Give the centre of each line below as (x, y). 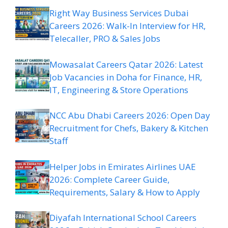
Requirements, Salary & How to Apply (125, 192)
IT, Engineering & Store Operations (119, 90)
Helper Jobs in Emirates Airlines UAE (123, 166)
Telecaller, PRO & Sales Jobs (105, 39)
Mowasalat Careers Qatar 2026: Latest (126, 64)
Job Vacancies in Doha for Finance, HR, (126, 77)
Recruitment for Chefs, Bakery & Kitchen (129, 128)
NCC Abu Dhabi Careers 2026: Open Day (130, 116)
